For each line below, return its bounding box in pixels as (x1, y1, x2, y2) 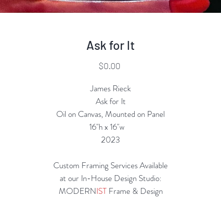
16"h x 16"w (89, 121, 132, 133)
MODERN (58, 185, 96, 197)
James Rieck (90, 82, 131, 94)
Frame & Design (106, 185, 163, 197)
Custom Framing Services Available (53, 159, 168, 171)
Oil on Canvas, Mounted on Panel (56, 108, 165, 120)
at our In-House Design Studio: (60, 172, 161, 184)
